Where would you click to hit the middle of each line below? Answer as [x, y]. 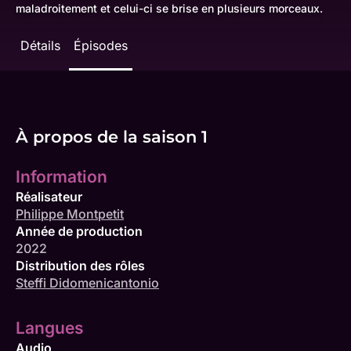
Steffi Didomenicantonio [87, 282]
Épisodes [101, 45]
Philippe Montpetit [70, 213]
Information [62, 176]
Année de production [79, 231]
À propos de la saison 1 [112, 136]
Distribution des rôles [80, 265]
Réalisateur [49, 196]
